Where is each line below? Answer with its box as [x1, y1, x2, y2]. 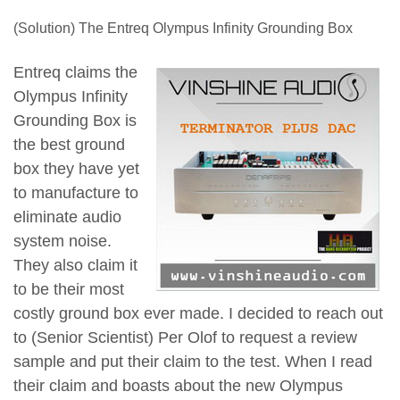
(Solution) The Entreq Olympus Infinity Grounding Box [13, 20, 353, 36]
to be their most [13, 279, 124, 298]
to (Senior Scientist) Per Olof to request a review [13, 328, 357, 346]
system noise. [13, 231, 112, 250]
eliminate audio [13, 207, 121, 226]
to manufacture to [13, 183, 138, 202]
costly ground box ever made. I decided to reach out [13, 304, 383, 322]
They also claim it [13, 255, 137, 274]
